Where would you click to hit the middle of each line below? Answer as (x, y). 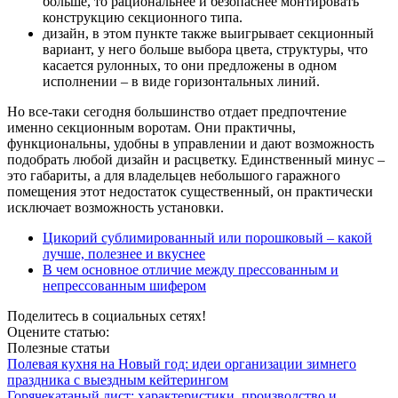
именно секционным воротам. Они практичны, (151, 128)
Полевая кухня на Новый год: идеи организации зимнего (182, 364)
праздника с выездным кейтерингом (118, 380)
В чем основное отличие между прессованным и (191, 270)
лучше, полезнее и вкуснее (124, 254)
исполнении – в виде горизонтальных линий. (181, 82)
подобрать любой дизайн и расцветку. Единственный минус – (196, 160)
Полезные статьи (59, 348)
